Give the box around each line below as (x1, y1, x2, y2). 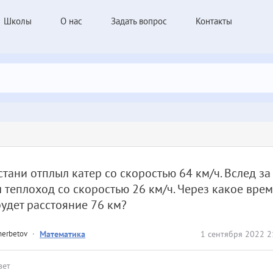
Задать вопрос (111, 15, 167, 27)
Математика (40, 229, 85, 239)
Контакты (196, 15, 232, 27)
